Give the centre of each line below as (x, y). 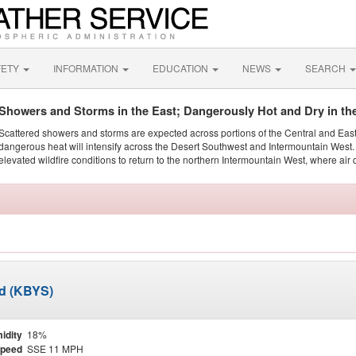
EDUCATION (182, 68)
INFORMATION (87, 68)
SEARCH (327, 68)
